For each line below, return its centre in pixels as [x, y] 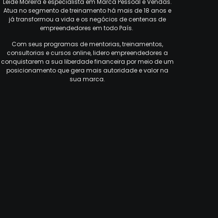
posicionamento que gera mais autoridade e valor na [87, 70]
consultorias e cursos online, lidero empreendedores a [87, 53]
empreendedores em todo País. [87, 28]
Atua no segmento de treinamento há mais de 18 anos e [87, 11]
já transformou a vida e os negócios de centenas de [87, 19]
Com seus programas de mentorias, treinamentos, [87, 44]
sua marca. [87, 79]
